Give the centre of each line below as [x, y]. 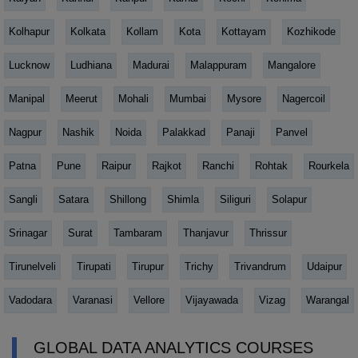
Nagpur [25, 132]
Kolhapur [29, 31]
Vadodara [30, 300]
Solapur [289, 199]
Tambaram [138, 233]
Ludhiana [91, 65]
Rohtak [271, 165]
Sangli [23, 199]
